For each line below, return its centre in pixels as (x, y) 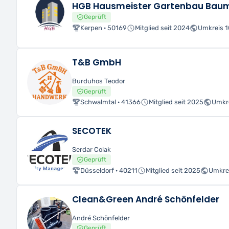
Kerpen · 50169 (104, 28)
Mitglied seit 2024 (162, 28)
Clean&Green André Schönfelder (146, 199)
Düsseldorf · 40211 (109, 170)
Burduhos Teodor (99, 81)
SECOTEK (92, 131)
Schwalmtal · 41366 (110, 102)
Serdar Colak (91, 150)
